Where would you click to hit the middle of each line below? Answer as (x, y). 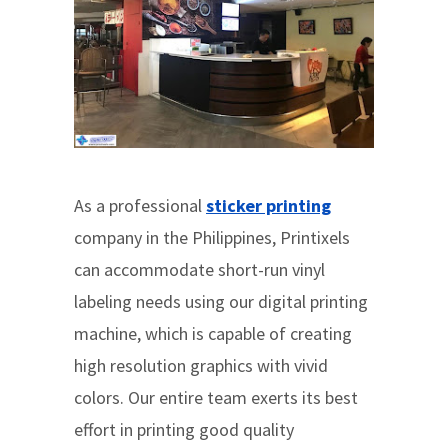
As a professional (140, 206)
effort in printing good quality (184, 430)
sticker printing (268, 206)
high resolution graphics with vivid (201, 366)
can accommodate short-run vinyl (199, 270)
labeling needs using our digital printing (221, 302)
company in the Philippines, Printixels (212, 238)
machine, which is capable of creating (213, 334)
